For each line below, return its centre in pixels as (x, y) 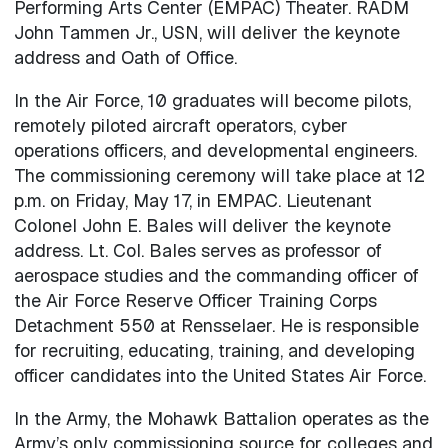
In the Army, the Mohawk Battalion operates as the (221, 418)
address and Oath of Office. (127, 57)
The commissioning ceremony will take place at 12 (219, 175)
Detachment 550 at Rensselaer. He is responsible (216, 325)
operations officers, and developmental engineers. (215, 150)
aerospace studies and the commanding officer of (216, 275)
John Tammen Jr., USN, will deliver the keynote (206, 32)
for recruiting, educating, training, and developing (214, 350)
